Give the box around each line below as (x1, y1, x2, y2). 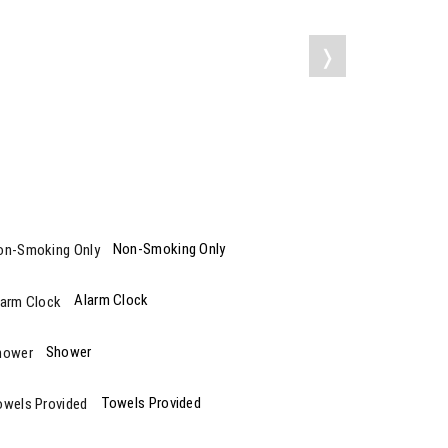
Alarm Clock (74, 291, 149, 310)
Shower (45, 342, 92, 361)
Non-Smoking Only (112, 240, 226, 259)
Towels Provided (100, 393, 201, 412)
